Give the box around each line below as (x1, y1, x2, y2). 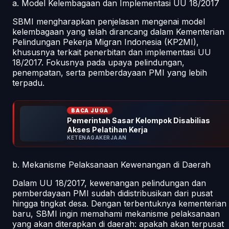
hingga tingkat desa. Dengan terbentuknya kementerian (12, 198, 226, 209)
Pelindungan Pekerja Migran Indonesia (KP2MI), (12, 36, 199, 47)
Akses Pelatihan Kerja (67, 125, 148, 134)
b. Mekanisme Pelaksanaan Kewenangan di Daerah (12, 159, 211, 170)
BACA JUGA (71, 107, 109, 113)
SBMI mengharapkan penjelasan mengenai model (12, 16, 205, 27)
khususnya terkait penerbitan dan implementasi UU (12, 47, 211, 57)
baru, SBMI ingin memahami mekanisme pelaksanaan (12, 208, 220, 219)
